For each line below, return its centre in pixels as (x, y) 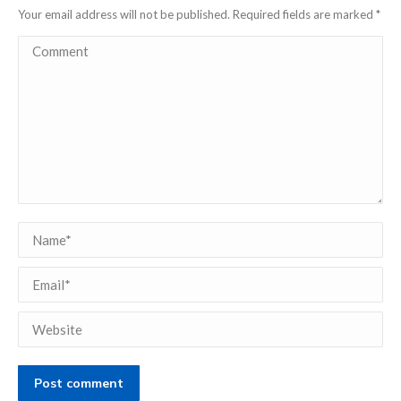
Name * (41, 233)
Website (44, 323)
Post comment (79, 383)
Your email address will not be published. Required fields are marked (197, 14)
